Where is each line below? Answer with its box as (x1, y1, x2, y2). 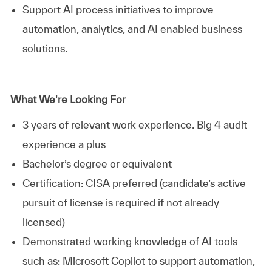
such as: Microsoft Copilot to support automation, (22, 254, 255, 267)
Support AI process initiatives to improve (22, 3, 214, 15)
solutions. (22, 42, 67, 54)
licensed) (22, 216, 65, 228)
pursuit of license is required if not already (22, 196, 219, 208)
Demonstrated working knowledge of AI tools (22, 235, 237, 247)
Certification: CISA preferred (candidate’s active (22, 177, 246, 189)
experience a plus (22, 138, 106, 150)
